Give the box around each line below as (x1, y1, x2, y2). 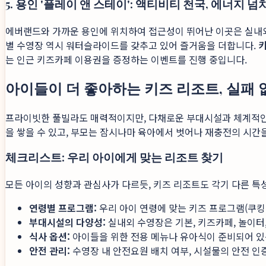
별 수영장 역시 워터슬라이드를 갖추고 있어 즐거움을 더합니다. (5, 37, 258, 52)
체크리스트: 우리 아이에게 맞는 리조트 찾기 (5, 150, 223, 165)
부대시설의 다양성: (29, 215, 106, 229)
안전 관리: (29, 243, 70, 258)
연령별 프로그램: (29, 201, 97, 215)
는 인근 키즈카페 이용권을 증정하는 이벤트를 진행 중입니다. (5, 52, 247, 66)
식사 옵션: (29, 229, 70, 243)
